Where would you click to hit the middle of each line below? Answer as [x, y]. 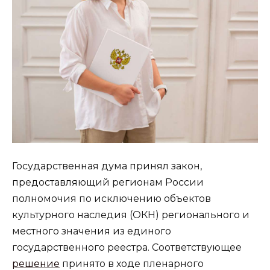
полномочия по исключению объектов [111, 199]
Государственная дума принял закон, [107, 166]
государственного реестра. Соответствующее [127, 248]
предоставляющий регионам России [108, 183]
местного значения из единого [92, 231]
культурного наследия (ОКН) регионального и [131, 215]
